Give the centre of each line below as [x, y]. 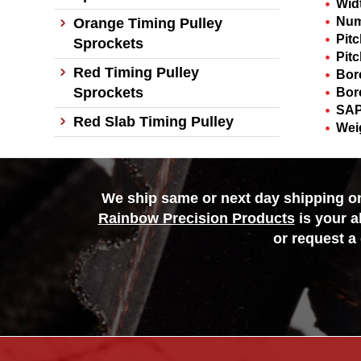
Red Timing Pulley [136, 73]
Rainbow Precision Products [196, 218]
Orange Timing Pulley [148, 23]
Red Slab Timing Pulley [154, 122]
